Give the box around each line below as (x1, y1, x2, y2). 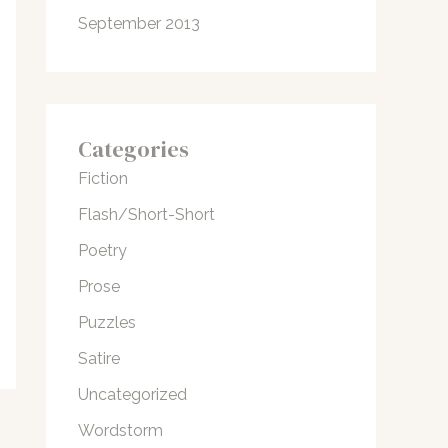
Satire (78, 349, 120, 369)
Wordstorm (78, 421, 163, 441)
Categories (78, 134, 189, 165)
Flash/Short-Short (78, 205, 215, 225)
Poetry (78, 241, 127, 261)
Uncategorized (78, 385, 187, 405)
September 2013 (78, 14, 200, 34)
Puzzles (78, 313, 136, 333)
